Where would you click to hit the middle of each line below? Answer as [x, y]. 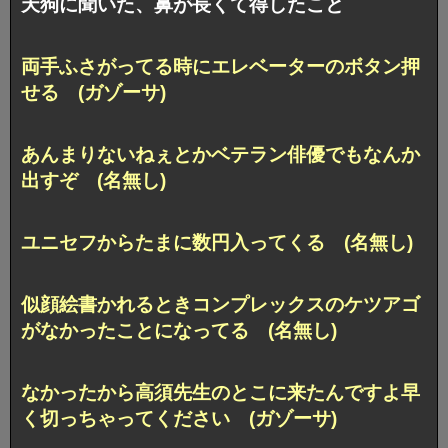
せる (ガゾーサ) [93, 93]
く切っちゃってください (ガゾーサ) [179, 418]
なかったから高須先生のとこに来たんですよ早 [220, 392]
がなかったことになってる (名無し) [179, 330]
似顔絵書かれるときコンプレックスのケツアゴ [220, 304]
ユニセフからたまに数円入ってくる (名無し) [217, 243]
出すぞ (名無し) [93, 181]
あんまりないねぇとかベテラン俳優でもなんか [220, 155]
